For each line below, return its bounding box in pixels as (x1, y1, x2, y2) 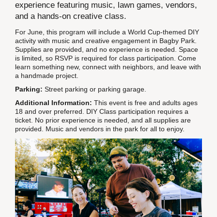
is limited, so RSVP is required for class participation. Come (15, 54, 197, 62)
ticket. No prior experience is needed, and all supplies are (15, 116, 191, 124)
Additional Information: (15, 99, 93, 107)
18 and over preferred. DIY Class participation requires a (15, 108, 189, 115)
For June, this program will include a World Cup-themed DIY (15, 28, 200, 36)
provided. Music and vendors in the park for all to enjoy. (15, 125, 185, 133)
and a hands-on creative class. (15, 12, 127, 21)
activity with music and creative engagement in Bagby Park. (15, 37, 197, 45)
